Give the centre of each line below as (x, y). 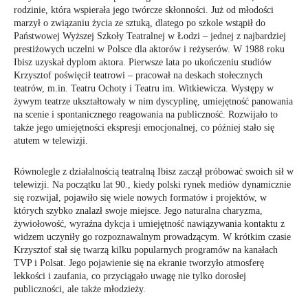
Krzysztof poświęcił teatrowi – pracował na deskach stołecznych (138, 75)
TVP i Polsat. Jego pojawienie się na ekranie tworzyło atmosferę (139, 263)
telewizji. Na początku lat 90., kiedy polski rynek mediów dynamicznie (152, 185)
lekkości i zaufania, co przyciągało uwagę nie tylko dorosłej (130, 276)
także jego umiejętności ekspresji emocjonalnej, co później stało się (144, 128)
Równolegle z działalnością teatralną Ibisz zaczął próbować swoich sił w (154, 172)
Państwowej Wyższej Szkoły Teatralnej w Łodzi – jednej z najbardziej (150, 36)
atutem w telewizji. (51, 141)
